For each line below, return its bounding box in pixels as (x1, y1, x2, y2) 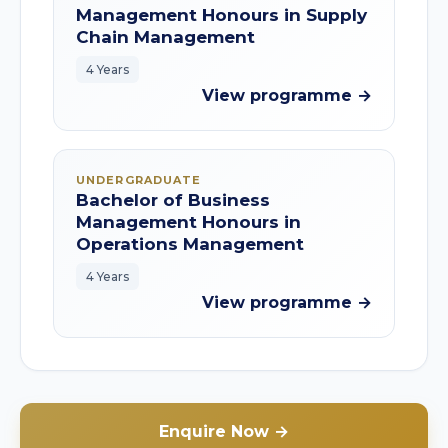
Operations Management (76, 234, 304, 254)
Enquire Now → (159, 422, 289, 441)
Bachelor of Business (76, 190, 270, 210)
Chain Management (76, 27, 255, 47)
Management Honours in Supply (76, 5, 367, 25)
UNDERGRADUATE (76, 173, 202, 187)
